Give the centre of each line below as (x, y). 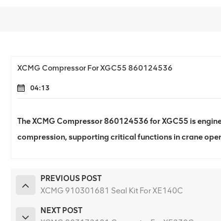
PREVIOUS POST (71, 179)
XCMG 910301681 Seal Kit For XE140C (111, 191)
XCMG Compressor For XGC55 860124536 (95, 68)
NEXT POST (61, 211)
